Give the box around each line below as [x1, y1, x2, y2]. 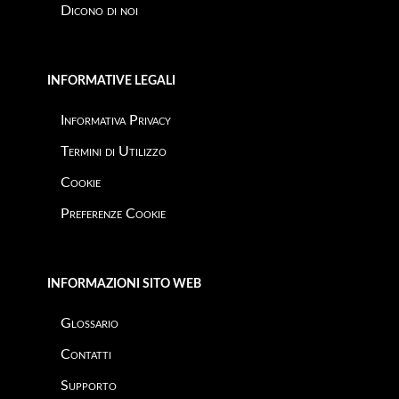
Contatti [61, 347, 111, 362]
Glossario [61, 316, 118, 330]
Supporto [61, 379, 117, 393]
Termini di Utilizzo [61, 144, 167, 159]
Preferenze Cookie [61, 207, 166, 221]
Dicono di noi [61, 4, 138, 18]
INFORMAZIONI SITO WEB [47, 278, 201, 290]
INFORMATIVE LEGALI [47, 75, 175, 87]
